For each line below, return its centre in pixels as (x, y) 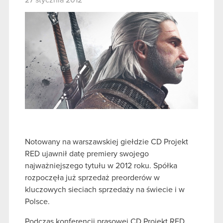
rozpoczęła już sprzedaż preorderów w (92, 178)
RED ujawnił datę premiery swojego (87, 154)
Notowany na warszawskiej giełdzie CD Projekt (107, 142)
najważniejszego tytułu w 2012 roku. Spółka (101, 166)
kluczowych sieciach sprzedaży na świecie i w (105, 190)
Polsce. (39, 202)
